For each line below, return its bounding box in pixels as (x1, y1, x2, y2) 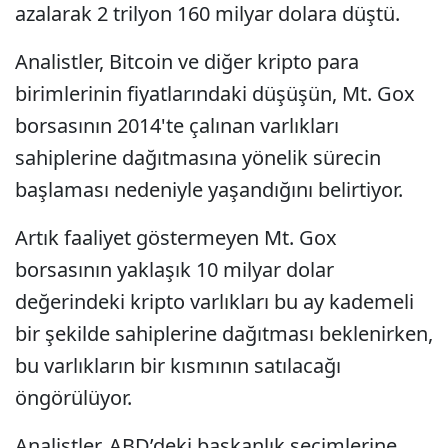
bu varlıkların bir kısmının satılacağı (15, 352, 341, 379)
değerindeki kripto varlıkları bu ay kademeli (15, 288, 414, 315)
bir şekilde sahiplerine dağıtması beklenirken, (15, 320, 433, 347)
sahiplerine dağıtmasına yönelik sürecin (15, 144, 381, 171)
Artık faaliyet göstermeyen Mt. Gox (15, 224, 337, 251)
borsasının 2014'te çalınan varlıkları (15, 112, 339, 139)
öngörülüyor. (15, 384, 132, 411)
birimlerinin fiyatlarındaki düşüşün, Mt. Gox (15, 80, 415, 107)
